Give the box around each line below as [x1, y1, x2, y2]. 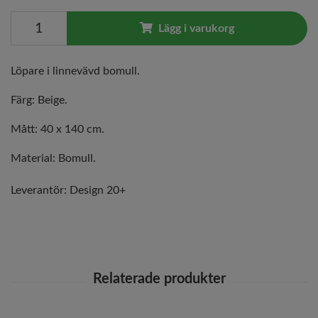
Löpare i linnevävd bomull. [11, 65, 143, 77]
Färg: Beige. [11, 94, 67, 106]
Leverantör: [11, 184, 67, 196]
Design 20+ [70, 184, 126, 196]
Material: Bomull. [11, 152, 96, 164]
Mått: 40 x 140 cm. [11, 123, 104, 135]
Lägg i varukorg [158, 22, 234, 34]
